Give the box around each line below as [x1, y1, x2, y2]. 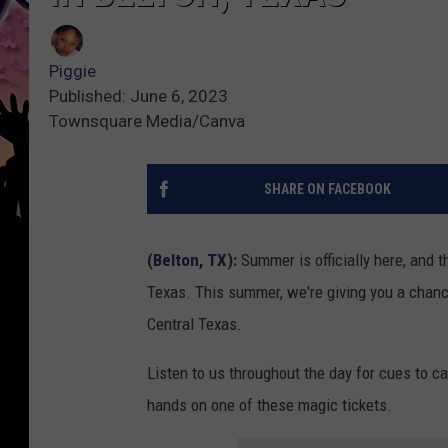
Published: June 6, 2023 [49, 86, 228, 107]
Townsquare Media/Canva [49, 111, 245, 132]
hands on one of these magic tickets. [147, 395, 392, 416]
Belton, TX [153, 250, 227, 271]
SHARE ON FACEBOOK [263, 181, 391, 198]
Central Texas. [147, 314, 242, 335]
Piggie [49, 61, 96, 82]
